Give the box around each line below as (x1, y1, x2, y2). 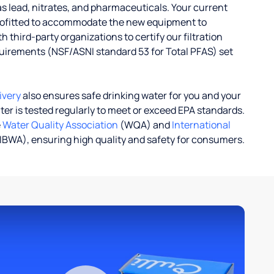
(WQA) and (118, 118, 172, 131)
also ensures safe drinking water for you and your (21, 89, 241, 102)
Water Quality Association (2, 118, 118, 131)
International (172, 118, 231, 131)
